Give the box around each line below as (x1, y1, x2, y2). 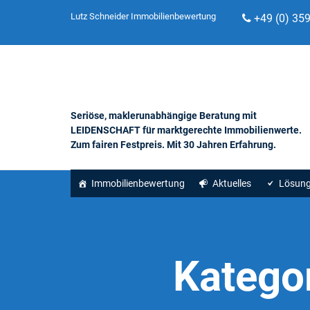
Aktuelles (212, 177, 251, 189)
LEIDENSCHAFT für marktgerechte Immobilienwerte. (71, 124, 302, 136)
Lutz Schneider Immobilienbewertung (71, 11, 216, 21)
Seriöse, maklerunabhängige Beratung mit (71, 109, 257, 121)
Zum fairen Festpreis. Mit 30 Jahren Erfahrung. (71, 138, 276, 150)
